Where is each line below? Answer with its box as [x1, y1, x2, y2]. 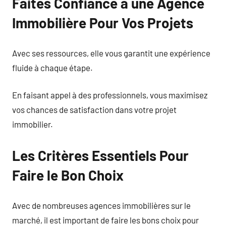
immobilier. [12, 119, 53, 129]
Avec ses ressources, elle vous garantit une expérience [12, 47, 210, 58]
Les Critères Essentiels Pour [12, 147, 189, 164]
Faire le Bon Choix [12, 166, 124, 184]
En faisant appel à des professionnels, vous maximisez [12, 90, 208, 100]
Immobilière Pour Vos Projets [12, 14, 193, 31]
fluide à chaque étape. [12, 62, 93, 73]
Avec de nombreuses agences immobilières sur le [12, 200, 191, 210]
